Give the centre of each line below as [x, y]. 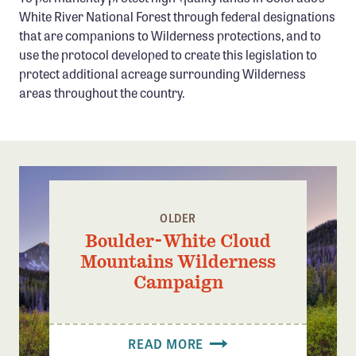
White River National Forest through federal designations [177, 16]
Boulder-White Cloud [178, 240]
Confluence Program [98, 15]
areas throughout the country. [102, 92]
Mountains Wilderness [178, 261]
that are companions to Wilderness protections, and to [170, 35]
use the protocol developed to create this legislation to [168, 54]
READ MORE [167, 343]
